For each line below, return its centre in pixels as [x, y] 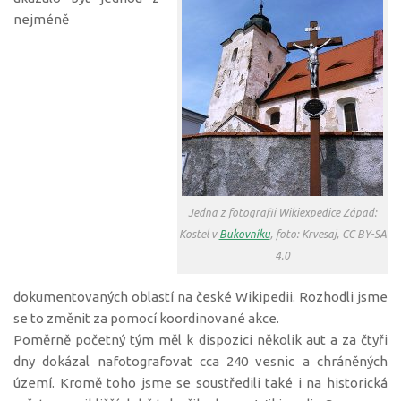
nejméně [41, 19]
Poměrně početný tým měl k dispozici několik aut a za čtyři [200, 340]
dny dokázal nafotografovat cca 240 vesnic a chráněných [200, 361]
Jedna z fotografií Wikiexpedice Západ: [282, 213]
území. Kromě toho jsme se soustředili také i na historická [200, 383]
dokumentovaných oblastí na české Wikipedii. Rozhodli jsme [200, 297]
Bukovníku [244, 234]
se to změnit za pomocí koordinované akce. [146, 318]
